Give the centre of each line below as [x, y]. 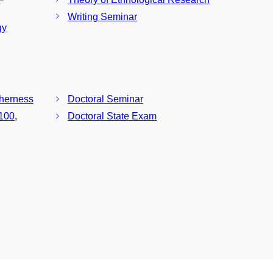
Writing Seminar [102, 16]
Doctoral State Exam [112, 116]
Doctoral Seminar [105, 99]
